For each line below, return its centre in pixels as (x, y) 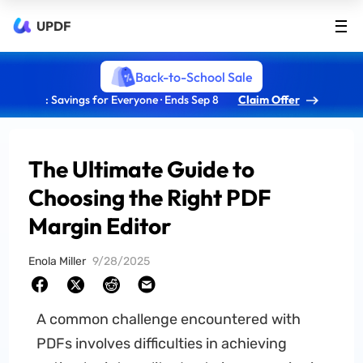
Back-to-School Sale (194, 77)
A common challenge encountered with (168, 319)
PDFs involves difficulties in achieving (161, 344)
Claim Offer (269, 100)
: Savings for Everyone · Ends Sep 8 (132, 100)
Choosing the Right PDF (150, 197)
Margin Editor (100, 226)
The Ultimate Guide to (142, 169)
